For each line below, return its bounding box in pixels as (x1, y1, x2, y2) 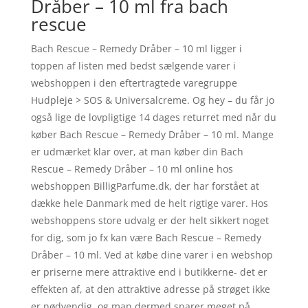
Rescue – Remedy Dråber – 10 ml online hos (30, 162, 233, 175)
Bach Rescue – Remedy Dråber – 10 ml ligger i (30, 41, 242, 55)
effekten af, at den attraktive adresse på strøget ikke (30, 282, 270, 296)
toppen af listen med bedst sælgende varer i (30, 58, 236, 72)
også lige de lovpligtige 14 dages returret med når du (30, 110, 276, 124)
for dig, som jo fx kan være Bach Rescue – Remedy (30, 230, 261, 244)
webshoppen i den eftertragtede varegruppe (30, 76, 237, 89)
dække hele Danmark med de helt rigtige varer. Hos (30, 196, 268, 210)
